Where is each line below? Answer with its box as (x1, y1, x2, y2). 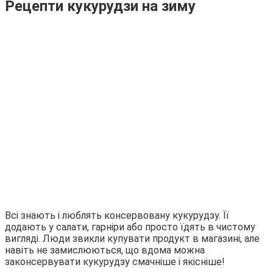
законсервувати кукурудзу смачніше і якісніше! (5, 255, 225, 268)
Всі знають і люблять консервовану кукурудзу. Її (5, 209, 229, 221)
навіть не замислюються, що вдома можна (5, 244, 205, 256)
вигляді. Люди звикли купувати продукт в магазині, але (5, 232, 260, 244)
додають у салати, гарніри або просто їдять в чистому (5, 221, 255, 233)
